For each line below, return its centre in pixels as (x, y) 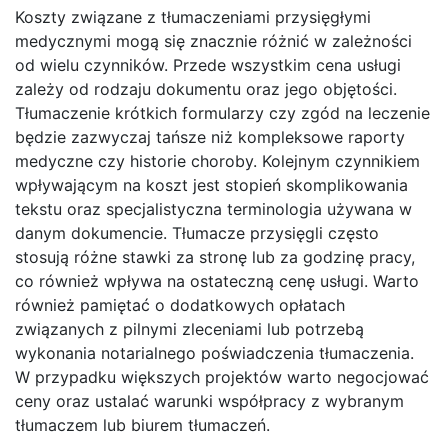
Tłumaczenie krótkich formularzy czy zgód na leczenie (222, 113)
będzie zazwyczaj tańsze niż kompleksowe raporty (210, 137)
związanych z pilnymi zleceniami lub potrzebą (189, 329)
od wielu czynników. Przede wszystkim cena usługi (208, 65)
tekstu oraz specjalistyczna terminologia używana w (213, 209)
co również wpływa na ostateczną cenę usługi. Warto (217, 281)
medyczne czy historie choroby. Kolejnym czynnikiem (217, 161)
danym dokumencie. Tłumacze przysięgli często (197, 233)
